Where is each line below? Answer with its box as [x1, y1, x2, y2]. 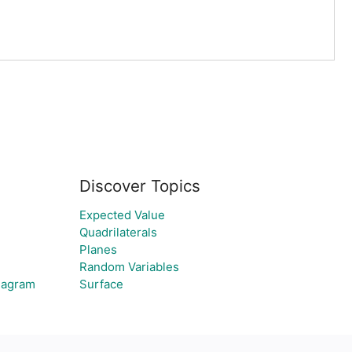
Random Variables [79, 259, 179, 274]
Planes [79, 242, 117, 257]
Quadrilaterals [79, 225, 157, 240]
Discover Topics [79, 176, 200, 196]
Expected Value [79, 207, 165, 222]
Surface [79, 277, 123, 291]
